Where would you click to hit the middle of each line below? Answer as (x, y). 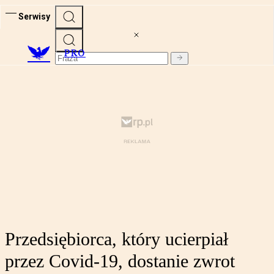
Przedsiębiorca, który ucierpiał (117, 239)
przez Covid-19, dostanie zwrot (120, 261)
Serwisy (34, 16)
